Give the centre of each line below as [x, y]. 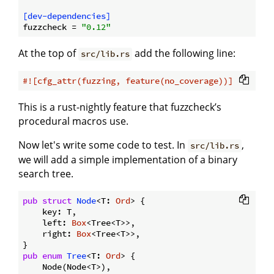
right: [50, 234]
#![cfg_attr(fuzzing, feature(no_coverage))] [128, 81]
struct [57, 201]
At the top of [48, 54]
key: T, [50, 212]
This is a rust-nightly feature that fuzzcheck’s [120, 107]
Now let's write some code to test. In [103, 145]
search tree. [46, 174]
